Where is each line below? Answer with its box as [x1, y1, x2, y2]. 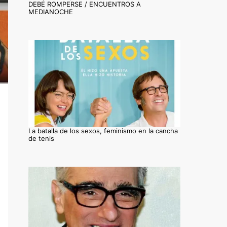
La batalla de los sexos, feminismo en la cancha [28, 126, 178, 135]
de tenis [28, 134, 54, 142]
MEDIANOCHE [28, 8, 73, 16]
